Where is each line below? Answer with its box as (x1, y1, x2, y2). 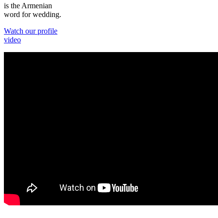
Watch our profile (4, 27, 57, 36)
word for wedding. (4, 10, 61, 19)
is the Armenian (4, 1, 52, 10)
